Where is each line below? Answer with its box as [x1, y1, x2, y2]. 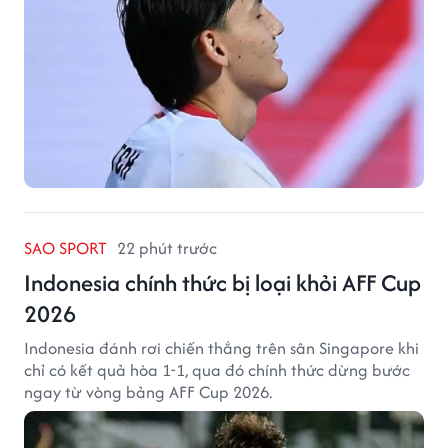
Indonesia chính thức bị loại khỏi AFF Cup [24, 265, 421, 299]
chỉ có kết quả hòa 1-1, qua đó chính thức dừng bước [24, 357, 410, 382]
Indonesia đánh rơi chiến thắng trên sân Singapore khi [24, 335, 419, 360]
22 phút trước [117, 235, 217, 260]
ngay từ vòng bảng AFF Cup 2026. [24, 379, 272, 404]
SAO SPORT [24, 235, 107, 260]
